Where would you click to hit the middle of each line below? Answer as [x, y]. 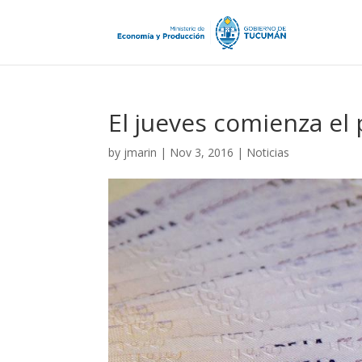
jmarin [141, 152]
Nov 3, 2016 [202, 152]
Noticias [268, 152]
